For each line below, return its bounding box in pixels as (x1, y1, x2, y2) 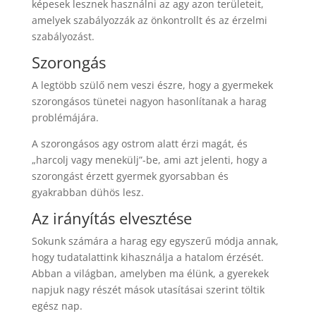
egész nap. (31, 298, 83, 312)
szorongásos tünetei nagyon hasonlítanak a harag (31, 94, 267, 108)
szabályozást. (31, 29, 95, 43)
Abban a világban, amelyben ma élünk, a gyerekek (31, 266, 269, 280)
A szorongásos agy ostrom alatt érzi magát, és (31, 136, 248, 150)
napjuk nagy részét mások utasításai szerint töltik (31, 282, 265, 296)
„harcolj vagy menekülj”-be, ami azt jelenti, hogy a (31, 152, 267, 166)
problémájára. (31, 110, 99, 124)
